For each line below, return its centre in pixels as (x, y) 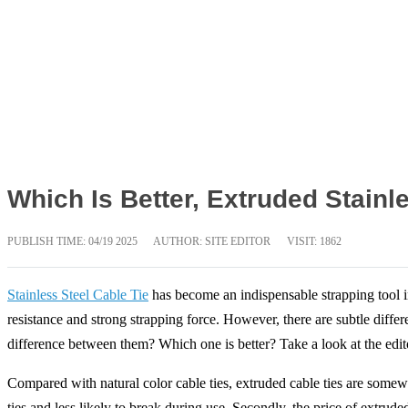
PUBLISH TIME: (48, 242)
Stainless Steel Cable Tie (78, 295)
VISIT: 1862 (314, 242)
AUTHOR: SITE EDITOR (212, 242)
